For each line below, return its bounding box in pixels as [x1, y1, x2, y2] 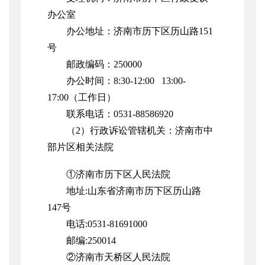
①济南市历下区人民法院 [66, 169, 170, 180]
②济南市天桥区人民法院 [66, 252, 170, 263]
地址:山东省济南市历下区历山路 [66, 186, 201, 196]
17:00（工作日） [47, 92, 116, 103]
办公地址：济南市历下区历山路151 [66, 26, 213, 37]
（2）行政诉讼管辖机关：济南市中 [66, 125, 213, 136]
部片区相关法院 [47, 142, 114, 153]
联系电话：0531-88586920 [66, 109, 173, 119]
